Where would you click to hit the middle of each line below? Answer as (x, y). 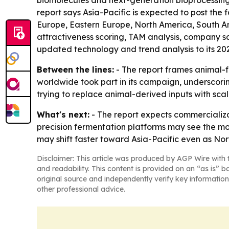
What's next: (63, 114)
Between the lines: (75, 70)
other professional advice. (81, 189)
